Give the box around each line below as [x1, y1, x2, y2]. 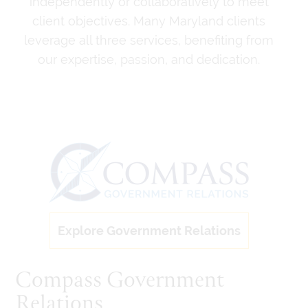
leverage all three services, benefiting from [24, 32, 274, 47]
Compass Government [14, 263, 224, 298]
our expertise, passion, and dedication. [38, 52, 260, 67]
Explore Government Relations [57, 223, 241, 238]
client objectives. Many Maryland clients [32, 13, 265, 28]
